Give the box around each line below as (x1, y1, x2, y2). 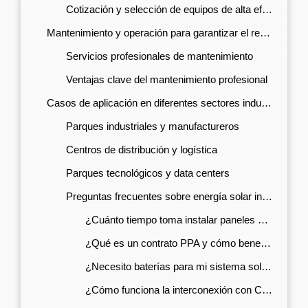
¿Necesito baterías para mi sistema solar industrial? (85, 261, 261, 273)
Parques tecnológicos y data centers (65, 167, 230, 179)
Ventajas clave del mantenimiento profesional (65, 74, 267, 86)
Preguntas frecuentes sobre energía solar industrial (65, 190, 262, 203)
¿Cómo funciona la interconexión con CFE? (85, 284, 262, 296)
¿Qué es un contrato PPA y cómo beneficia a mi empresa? (85, 237, 261, 250)
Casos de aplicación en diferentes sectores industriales (46, 97, 261, 109)
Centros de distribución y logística (65, 144, 217, 156)
